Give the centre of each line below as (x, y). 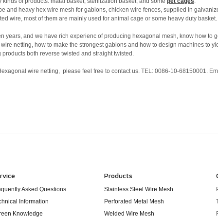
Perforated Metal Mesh (134, 201)
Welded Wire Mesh (129, 213)
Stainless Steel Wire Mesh (139, 189)
